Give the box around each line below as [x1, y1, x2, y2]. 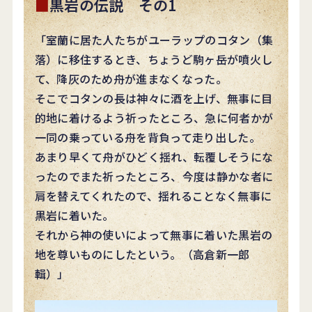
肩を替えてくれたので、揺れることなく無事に [34, 187, 272, 204]
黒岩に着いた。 [34, 206, 114, 224]
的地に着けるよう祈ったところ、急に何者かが [34, 109, 274, 126]
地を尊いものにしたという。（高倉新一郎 [34, 245, 250, 263]
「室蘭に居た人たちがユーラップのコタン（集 [34, 31, 274, 48]
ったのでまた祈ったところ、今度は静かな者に [34, 167, 274, 185]
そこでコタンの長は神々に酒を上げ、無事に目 [34, 89, 273, 107]
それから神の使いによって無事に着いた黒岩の [34, 226, 273, 243]
